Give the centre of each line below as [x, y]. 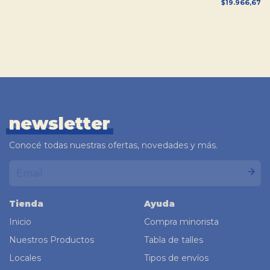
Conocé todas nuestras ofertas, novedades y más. [113, 146]
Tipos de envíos [176, 258]
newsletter [60, 124]
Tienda [26, 204]
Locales [25, 258]
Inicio [20, 222]
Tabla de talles [174, 240]
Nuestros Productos [52, 240]
